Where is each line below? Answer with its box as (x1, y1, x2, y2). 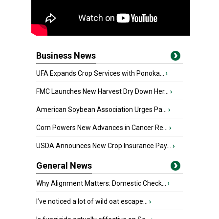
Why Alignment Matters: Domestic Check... (36, 179, 166, 187)
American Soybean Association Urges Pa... (36, 106, 167, 113)
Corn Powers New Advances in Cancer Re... (36, 124, 168, 131)
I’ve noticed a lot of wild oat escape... (36, 197, 148, 205)
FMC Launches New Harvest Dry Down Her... (36, 88, 169, 95)
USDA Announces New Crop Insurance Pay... (36, 142, 171, 150)
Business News (36, 50, 96, 61)
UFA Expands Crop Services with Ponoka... (36, 69, 164, 77)
